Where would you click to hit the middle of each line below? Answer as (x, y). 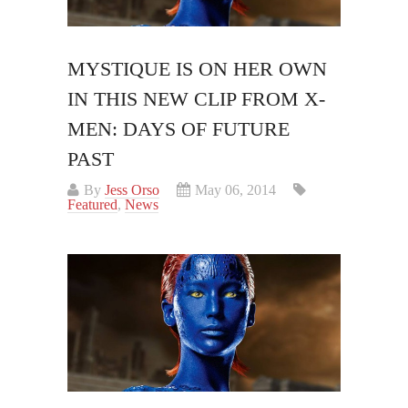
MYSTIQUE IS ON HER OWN (197, 69)
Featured (92, 205)
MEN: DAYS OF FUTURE (178, 129)
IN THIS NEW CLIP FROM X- (196, 99)
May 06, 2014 (235, 190)
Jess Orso (132, 190)
